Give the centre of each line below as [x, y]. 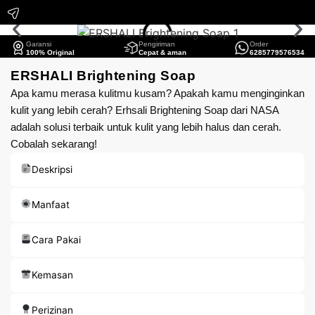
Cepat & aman [162, 52]
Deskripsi [52, 169]
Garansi [39, 44]
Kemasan [52, 275]
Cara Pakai [56, 240]
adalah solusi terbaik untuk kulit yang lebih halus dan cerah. [146, 127]
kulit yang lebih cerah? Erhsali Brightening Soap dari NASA [144, 110]
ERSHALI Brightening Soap [103, 76]
